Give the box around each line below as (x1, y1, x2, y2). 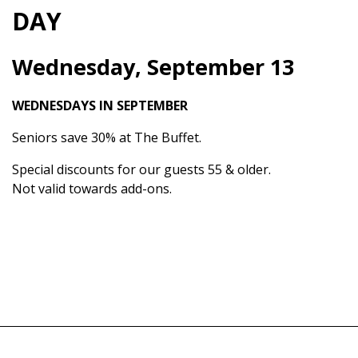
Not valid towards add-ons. (12, 180, 172, 198)
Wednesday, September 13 (12, 52, 294, 82)
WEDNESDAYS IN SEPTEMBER (12, 97, 188, 115)
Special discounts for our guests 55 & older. (12, 161, 271, 179)
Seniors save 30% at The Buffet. (12, 129, 201, 147)
